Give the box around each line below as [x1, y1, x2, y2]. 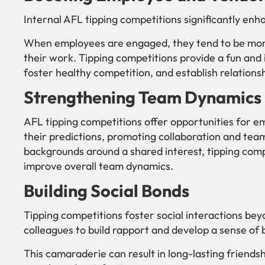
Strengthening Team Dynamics [24, 86, 261, 108]
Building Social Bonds [24, 180, 189, 202]
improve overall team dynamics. [24, 159, 173, 173]
